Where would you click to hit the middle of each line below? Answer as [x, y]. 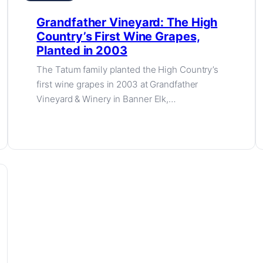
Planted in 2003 [82, 50]
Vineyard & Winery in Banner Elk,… [107, 99]
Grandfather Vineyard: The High [127, 22]
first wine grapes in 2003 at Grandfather [117, 84]
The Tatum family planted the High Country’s [128, 70]
